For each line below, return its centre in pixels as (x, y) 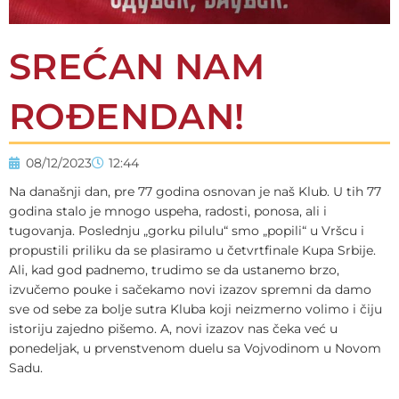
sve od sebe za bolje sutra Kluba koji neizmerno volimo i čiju (195, 309)
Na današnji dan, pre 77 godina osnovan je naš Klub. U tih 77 (195, 192)
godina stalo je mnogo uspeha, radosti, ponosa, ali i (168, 212)
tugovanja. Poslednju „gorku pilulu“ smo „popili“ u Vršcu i (187, 231)
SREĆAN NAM (137, 67)
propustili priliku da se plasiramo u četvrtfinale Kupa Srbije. (192, 251)
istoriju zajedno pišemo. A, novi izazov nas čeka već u (173, 329)
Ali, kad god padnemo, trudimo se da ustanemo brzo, (174, 270)
